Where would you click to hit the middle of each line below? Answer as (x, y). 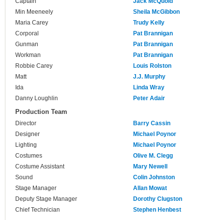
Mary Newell (150, 167)
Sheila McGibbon (156, 12)
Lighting (26, 145)
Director (26, 124)
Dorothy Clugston (158, 199)
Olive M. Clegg (153, 156)
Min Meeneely (34, 12)
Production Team (41, 112)
